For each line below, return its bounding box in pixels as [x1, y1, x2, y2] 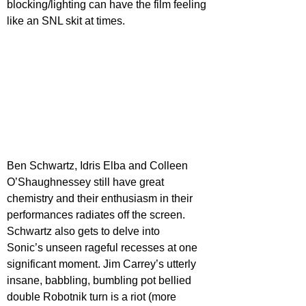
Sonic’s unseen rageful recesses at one [7, 242, 200, 254]
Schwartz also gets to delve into [7, 225, 160, 238]
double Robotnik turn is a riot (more [7, 291, 179, 303]
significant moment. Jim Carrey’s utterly [7, 258, 199, 270]
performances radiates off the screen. [7, 209, 188, 221]
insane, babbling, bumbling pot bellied [7, 275, 194, 287]
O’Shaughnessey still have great [7, 176, 167, 189]
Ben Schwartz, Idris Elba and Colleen [7, 160, 191, 172]
